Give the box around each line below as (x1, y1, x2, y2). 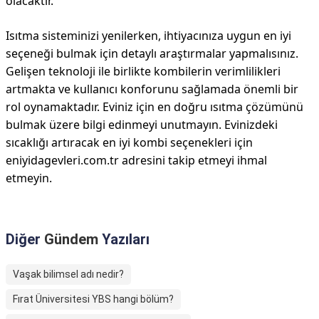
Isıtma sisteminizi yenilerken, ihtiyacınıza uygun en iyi (6, 28, 291, 43)
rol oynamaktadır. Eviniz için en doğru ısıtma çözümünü (6, 99, 303, 115)
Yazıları (98, 231, 150, 248)
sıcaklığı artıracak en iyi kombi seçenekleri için (6, 135, 253, 150)
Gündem (44, 231, 98, 248)
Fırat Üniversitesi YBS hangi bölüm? (13, 293, 174, 305)
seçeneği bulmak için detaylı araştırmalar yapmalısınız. (6, 46, 298, 61)
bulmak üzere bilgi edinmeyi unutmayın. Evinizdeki (6, 117, 278, 132)
